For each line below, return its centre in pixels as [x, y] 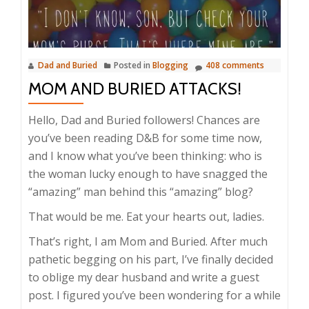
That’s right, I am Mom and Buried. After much [148, 241]
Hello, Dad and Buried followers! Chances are [144, 120]
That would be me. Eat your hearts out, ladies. [146, 216]
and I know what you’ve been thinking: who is [145, 156]
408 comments [235, 65]
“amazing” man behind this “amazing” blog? [141, 191]
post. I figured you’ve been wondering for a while [154, 295]
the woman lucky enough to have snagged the [148, 173]
